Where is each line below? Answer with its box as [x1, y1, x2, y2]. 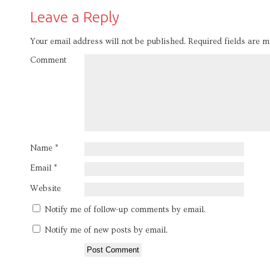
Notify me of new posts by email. [45, 225, 168, 235]
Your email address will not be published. [30, 36, 186, 46]
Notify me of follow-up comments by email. [45, 205, 206, 215]
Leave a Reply [30, 8, 119, 25]
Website [30, 183, 61, 193]
